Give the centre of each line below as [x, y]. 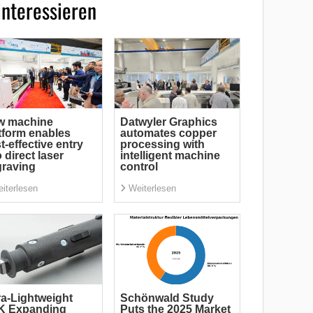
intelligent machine [170, 156]
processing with [162, 145]
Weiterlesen [152, 189]
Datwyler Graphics [168, 122]
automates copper [168, 133]
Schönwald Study [167, 298]
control [139, 167]
